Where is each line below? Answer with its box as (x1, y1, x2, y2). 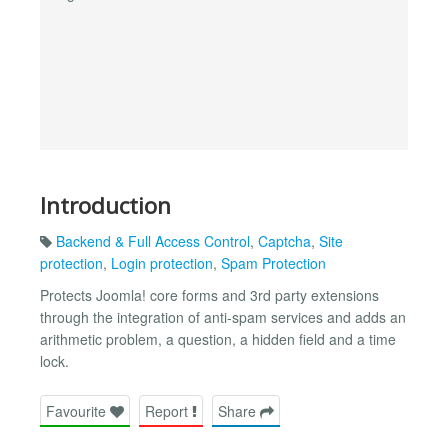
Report (145, 400, 192, 421)
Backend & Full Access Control (56, 231, 250, 252)
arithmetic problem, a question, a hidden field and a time (40, 329, 396, 350)
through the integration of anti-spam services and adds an (40, 307, 406, 328)
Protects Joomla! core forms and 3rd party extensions (40, 285, 379, 306)
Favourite (46, 400, 110, 421)
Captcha (258, 231, 311, 252)
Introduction (40, 189, 171, 221)
